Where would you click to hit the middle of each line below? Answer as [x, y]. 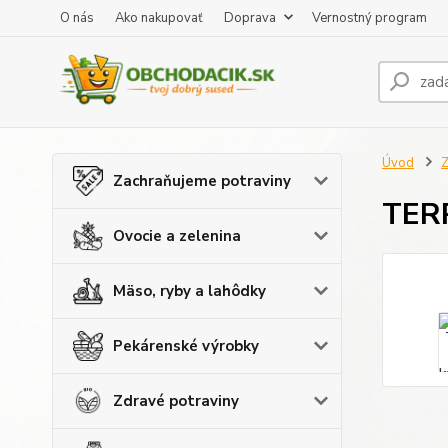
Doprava [250, 18]
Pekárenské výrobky [186, 346]
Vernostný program [369, 18]
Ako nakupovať [159, 18]
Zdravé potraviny [176, 401]
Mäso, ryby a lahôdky [189, 291]
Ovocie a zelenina [177, 236]
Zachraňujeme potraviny [202, 181]
